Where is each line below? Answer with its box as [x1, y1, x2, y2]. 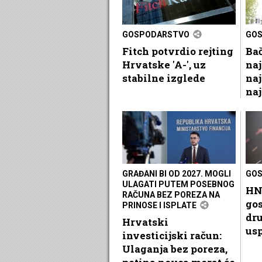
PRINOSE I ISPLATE [122, 200, 196, 210]
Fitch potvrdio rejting [122, 44, 233, 58]
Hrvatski [122, 215, 168, 229]
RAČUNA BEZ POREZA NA [122, 189, 220, 199]
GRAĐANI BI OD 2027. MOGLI [122, 168, 231, 178]
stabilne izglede [122, 71, 205, 85]
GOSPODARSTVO [122, 29, 189, 39]
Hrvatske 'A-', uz [122, 57, 206, 71]
